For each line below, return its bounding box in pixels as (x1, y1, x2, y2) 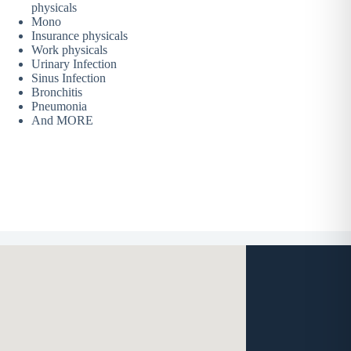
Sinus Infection (31, 71, 106, 85)
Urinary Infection (31, 56, 117, 71)
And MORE (31, 113, 93, 127)
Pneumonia (31, 99, 87, 113)
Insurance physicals (31, 28, 128, 42)
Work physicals (31, 42, 107, 56)
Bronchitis (31, 85, 82, 99)
